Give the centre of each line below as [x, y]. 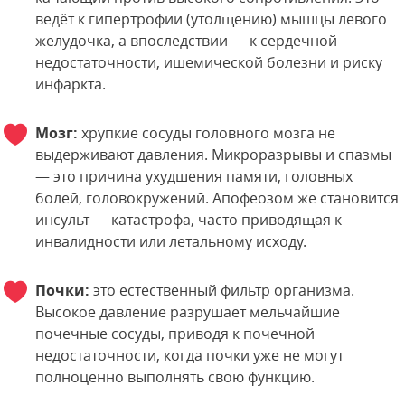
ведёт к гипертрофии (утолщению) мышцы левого [212, 19]
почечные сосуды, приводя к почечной [175, 334]
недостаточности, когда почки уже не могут [190, 356]
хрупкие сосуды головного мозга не [207, 133]
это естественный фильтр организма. [222, 291]
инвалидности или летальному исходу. [171, 242]
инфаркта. [71, 85]
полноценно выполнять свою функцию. [175, 377]
